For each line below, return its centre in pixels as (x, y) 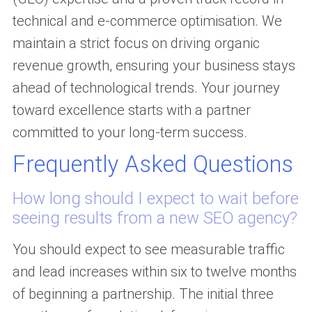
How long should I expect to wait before (155, 199)
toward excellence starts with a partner (131, 110)
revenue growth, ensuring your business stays (154, 66)
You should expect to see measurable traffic (148, 250)
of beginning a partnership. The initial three (143, 294)
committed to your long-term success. (130, 133)
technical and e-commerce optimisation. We (147, 21)
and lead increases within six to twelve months (154, 272)
